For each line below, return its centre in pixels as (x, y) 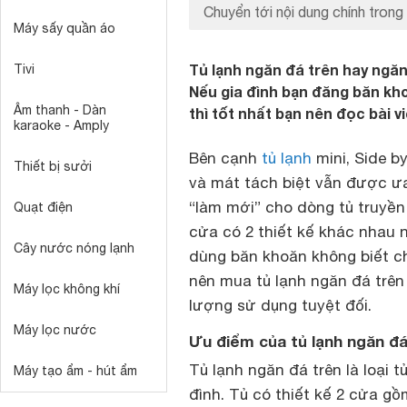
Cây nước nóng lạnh (74, 248)
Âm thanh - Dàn (60, 110)
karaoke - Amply (61, 125)
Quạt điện (43, 207)
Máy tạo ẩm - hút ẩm (75, 371)
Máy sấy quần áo (65, 28)
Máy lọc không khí (67, 289)
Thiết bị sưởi (53, 166)
